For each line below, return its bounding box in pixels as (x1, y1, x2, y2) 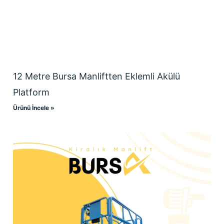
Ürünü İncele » (12, 104, 54, 112)
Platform (12, 87, 49, 98)
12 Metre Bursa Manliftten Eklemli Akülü (12, 71, 180, 82)
